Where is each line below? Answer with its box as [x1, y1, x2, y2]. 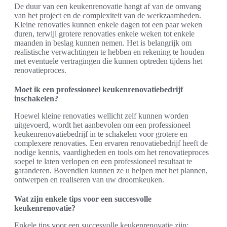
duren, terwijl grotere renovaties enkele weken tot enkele [14, 29, 195, 39]
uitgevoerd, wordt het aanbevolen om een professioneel [14, 121, 191, 130]
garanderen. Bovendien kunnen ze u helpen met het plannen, [14, 166, 208, 175]
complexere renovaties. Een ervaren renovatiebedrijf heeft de [14, 139, 208, 148]
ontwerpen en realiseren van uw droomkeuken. [14, 175, 164, 184]
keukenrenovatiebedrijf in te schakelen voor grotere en [14, 130, 187, 139]
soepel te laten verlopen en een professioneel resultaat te [14, 157, 192, 166]
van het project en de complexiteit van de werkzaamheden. [14, 11, 201, 20]
